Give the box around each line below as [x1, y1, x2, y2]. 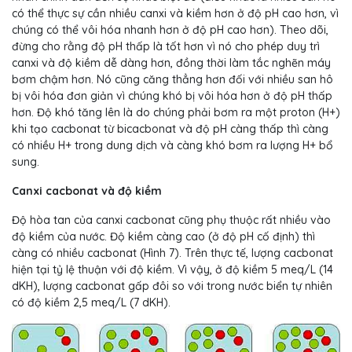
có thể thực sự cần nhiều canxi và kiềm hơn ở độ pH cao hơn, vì [12, 6, 339, 21]
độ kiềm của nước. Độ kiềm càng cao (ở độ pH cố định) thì [12, 229, 315, 244]
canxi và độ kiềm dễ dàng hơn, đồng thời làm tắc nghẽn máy [12, 56, 331, 71]
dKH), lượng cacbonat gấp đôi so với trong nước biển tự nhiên [12, 279, 332, 294]
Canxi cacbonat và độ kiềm [12, 184, 162, 199]
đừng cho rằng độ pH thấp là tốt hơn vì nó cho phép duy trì [12, 39, 320, 54]
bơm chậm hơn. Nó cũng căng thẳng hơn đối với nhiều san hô [12, 72, 333, 87]
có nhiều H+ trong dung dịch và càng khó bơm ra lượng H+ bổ [12, 138, 333, 153]
